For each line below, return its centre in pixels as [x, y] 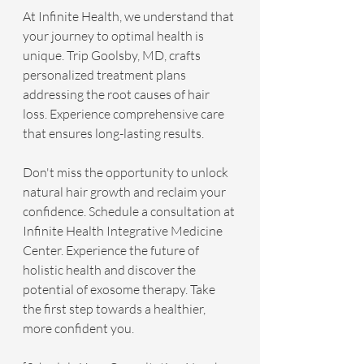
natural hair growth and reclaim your [126, 192]
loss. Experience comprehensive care [125, 114]
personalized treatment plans [106, 75]
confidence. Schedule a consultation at [130, 211]
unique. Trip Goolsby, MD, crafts [113, 55]
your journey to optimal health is [115, 36]
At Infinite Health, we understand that [130, 16]
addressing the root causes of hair [117, 94]
